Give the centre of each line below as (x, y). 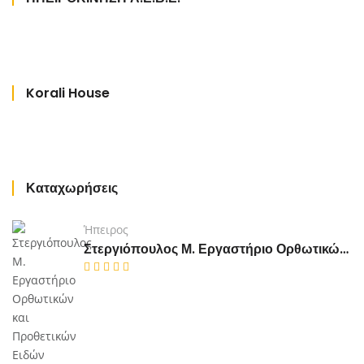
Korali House (68, 93)
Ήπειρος (106, 230)
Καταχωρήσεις (72, 188)
